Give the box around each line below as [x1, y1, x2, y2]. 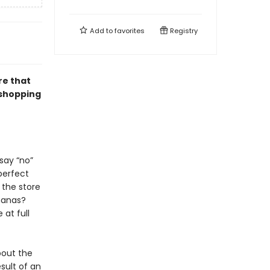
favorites [115, 26, 145, 36]
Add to [88, 26, 115, 36]
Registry [168, 26, 198, 36]
